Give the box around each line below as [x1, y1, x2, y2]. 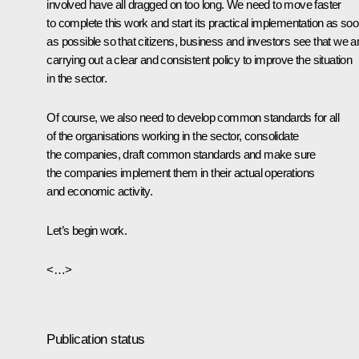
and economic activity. [46, 184, 153, 198]
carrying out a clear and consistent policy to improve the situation [46, 52, 353, 67]
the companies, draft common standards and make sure [46, 147, 316, 161]
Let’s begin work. [46, 223, 127, 237]
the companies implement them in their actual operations [46, 165, 315, 179]
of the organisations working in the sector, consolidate [46, 128, 299, 143]
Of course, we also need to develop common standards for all [46, 110, 339, 124]
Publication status [46, 331, 145, 347]
